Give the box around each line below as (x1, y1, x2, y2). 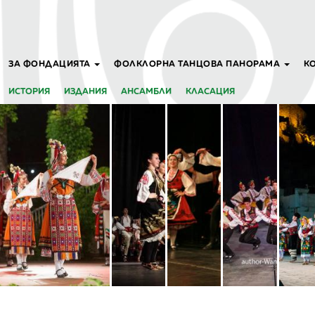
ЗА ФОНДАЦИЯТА (8, 58, 93, 69)
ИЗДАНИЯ (64, 86, 107, 96)
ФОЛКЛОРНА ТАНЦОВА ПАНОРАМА (114, 58, 283, 69)
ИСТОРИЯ (8, 86, 50, 96)
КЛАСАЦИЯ (186, 86, 235, 96)
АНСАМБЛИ (121, 86, 172, 96)
